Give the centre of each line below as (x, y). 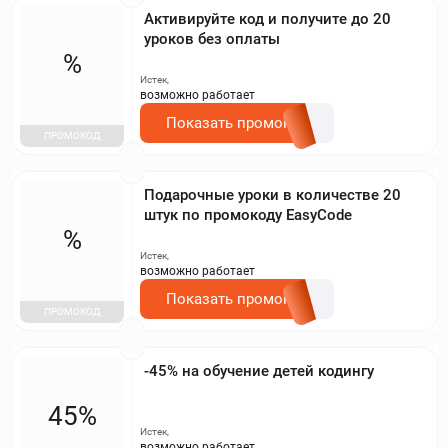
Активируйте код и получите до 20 (267, 18)
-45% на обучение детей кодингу (259, 370)
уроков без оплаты (212, 38)
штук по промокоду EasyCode (248, 214)
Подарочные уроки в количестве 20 (272, 194)
